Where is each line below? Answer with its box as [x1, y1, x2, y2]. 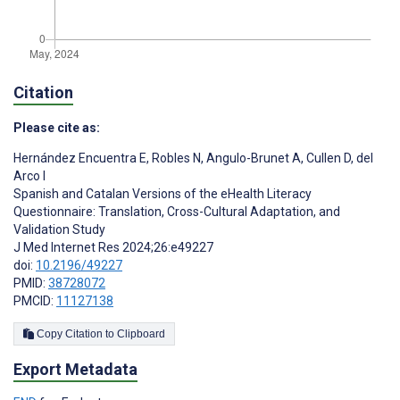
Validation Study [13, 222, 105, 237]
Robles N [149, 151, 201, 166]
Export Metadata [13, 360, 137, 379]
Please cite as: [13, 121, 100, 136]
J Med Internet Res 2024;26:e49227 [13, 240, 213, 255]
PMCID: [13, 294, 56, 309]
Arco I [13, 169, 46, 184]
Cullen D [304, 151, 351, 166]
